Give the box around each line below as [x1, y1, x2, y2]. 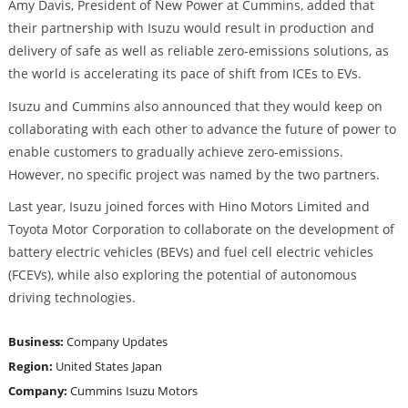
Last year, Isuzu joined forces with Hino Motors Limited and [7, 198, 370, 216]
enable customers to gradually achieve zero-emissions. [7, 142, 343, 160]
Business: [7, 333, 66, 351]
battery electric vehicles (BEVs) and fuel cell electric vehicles [7, 243, 373, 261]
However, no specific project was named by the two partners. [7, 165, 380, 183]
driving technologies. [7, 289, 136, 307]
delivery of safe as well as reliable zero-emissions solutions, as [7, 41, 389, 59]
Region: [7, 358, 56, 375]
